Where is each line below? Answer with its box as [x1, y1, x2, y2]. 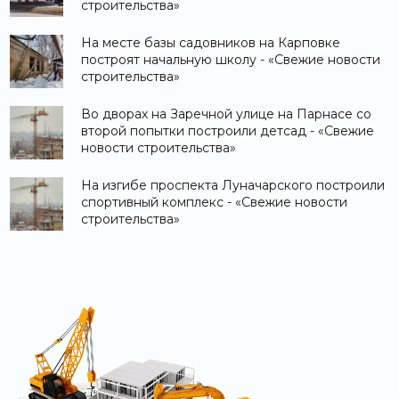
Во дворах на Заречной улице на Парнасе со [81, 105, 371, 122]
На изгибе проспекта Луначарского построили [81, 176, 385, 193]
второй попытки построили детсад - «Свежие [81, 122, 374, 139]
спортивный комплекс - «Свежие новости [81, 193, 347, 210]
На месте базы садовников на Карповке [81, 34, 340, 51]
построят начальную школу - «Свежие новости [81, 51, 380, 68]
